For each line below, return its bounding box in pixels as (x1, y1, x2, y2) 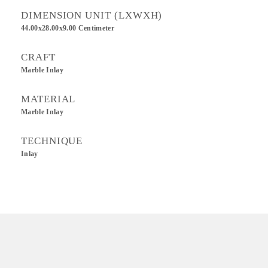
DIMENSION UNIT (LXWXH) (21, 10, 163, 21)
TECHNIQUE (21, 135, 83, 147)
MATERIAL (21, 93, 76, 105)
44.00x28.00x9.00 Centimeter (21, 25, 115, 32)
